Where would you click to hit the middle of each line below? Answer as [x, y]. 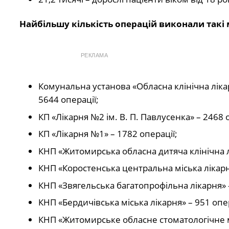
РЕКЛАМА [94, 55]
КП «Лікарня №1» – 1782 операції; [108, 134]
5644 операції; [68, 100]
